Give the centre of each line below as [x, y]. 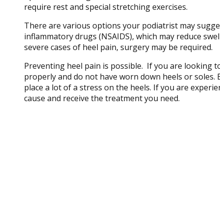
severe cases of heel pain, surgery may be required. [118, 47]
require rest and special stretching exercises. [106, 7]
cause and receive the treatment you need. [102, 98]
